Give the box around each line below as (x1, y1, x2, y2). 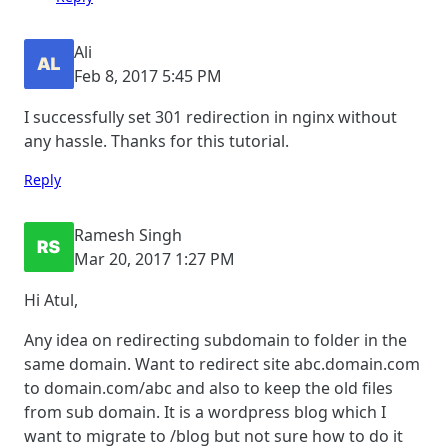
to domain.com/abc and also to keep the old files (24, 377, 393, 400)
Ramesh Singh (74, 224, 182, 247)
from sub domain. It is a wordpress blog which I (24, 401, 386, 424)
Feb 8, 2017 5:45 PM (74, 65, 222, 88)
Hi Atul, (24, 289, 78, 312)
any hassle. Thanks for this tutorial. (24, 130, 289, 153)
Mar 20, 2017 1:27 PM (74, 248, 235, 271)
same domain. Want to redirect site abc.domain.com (24, 353, 420, 376)
